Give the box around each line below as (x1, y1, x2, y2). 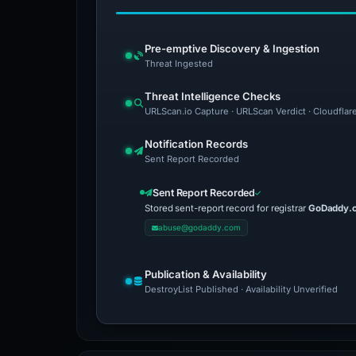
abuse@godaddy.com (157, 222, 241, 232)
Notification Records (145, 137, 248, 150)
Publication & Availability (145, 268, 267, 281)
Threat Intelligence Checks (145, 90, 281, 103)
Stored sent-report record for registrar (145, 203, 308, 214)
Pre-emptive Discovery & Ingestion (145, 42, 319, 55)
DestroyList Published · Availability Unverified (145, 284, 338, 295)
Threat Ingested (145, 58, 213, 69)
